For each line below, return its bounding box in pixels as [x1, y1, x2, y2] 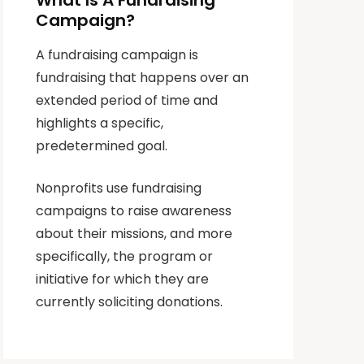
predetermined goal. [36, 136, 168, 155]
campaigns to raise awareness [36, 201, 232, 220]
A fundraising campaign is [36, 45, 199, 64]
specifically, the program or [36, 247, 214, 266]
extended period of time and [36, 91, 219, 110]
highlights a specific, [36, 114, 164, 132]
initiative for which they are [36, 270, 210, 288]
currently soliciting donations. [36, 292, 223, 311]
